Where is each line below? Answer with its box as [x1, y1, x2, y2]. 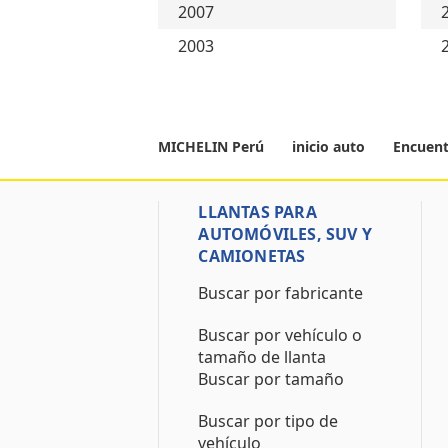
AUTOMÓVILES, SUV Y [198, 223, 373, 245]
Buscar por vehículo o [198, 324, 363, 346]
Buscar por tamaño [198, 368, 345, 390]
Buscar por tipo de [198, 410, 339, 432]
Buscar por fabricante [198, 282, 364, 304]
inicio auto [292, 137, 366, 156]
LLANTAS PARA [198, 201, 317, 223]
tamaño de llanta [198, 346, 327, 368]
